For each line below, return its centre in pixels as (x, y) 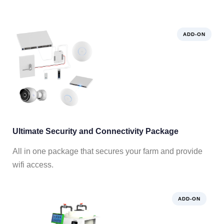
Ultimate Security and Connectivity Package (95, 131)
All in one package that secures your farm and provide (107, 151)
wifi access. (33, 165)
